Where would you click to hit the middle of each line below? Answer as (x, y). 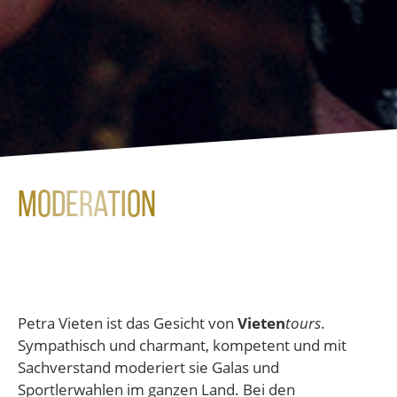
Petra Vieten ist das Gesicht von (128, 323)
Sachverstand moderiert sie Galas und (148, 368)
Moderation (87, 206)
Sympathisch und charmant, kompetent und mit (182, 346)
